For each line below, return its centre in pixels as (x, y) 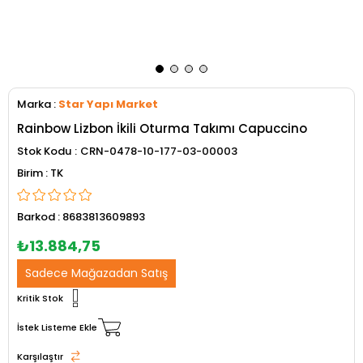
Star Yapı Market (108, 104)
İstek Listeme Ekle (57, 327)
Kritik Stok (40, 298)
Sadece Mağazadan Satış (96, 273)
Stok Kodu (44, 151)
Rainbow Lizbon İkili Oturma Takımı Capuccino (162, 128)
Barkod (36, 217)
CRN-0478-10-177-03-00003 (159, 151)
